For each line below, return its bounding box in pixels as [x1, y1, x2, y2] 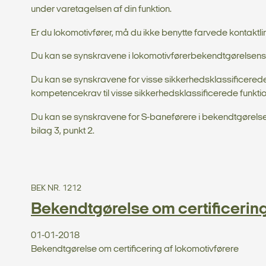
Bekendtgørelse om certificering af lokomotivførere [31, 244, 239, 254]
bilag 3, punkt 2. [31, 126, 94, 136]
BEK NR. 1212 [31, 183, 81, 193]
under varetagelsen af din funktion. [31, 4, 172, 14]
